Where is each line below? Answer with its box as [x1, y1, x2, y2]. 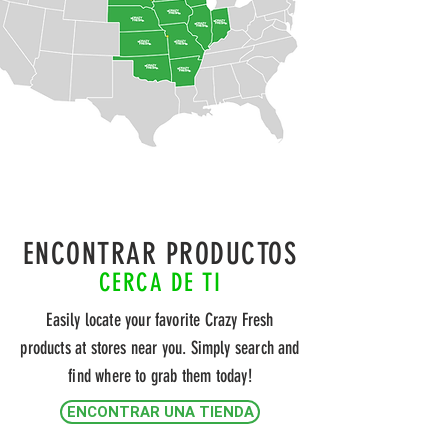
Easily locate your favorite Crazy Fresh [46, 309, 274, 331]
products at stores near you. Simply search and [20, 337, 300, 359]
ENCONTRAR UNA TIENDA [66, 403, 254, 421]
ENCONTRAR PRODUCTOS [22, 236, 298, 272]
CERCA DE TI [98, 268, 222, 297]
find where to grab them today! [68, 365, 252, 387]
